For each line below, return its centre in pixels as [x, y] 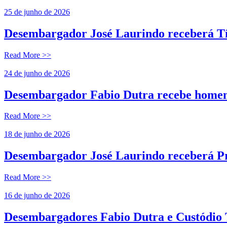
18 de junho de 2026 [37, 134]
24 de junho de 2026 [37, 73]
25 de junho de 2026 [37, 12]
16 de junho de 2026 [37, 196]
